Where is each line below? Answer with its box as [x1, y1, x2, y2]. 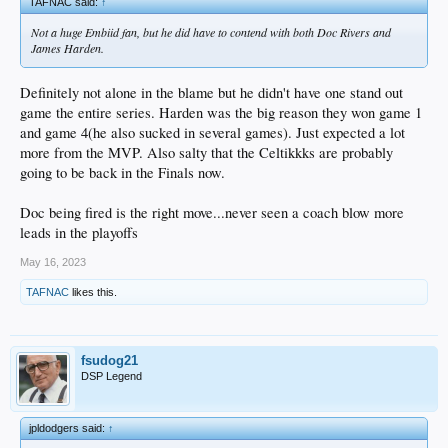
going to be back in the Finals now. [20, 162, 225, 182]
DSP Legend [81, 369, 142, 382]
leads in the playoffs [20, 222, 138, 242]
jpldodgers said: [29, 421, 108, 434]
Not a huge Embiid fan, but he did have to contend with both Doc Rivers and [31, 23, 391, 40]
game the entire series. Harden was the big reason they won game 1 [20, 102, 422, 122]
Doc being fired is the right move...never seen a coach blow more [20, 202, 404, 222]
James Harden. [31, 39, 104, 56]
